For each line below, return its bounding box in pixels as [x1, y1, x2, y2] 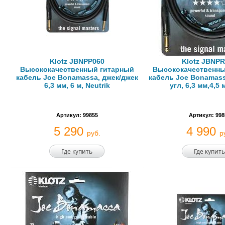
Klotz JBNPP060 [49, 57, 104, 65]
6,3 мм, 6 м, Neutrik [44, 81, 110, 89]
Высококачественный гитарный [20, 65, 134, 73]
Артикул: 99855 [56, 112, 98, 118]
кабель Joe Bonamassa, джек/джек [16, 73, 138, 81]
